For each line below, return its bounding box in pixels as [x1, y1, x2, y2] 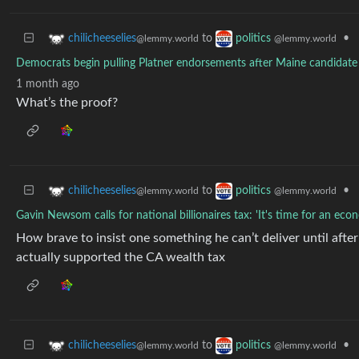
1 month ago [16, 79, 79, 90]
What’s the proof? [16, 96, 118, 109]
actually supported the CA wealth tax [16, 251, 225, 264]
